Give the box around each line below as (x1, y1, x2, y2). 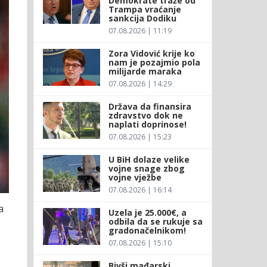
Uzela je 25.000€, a (108, 206, 187, 218)
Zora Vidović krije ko (108, 47, 195, 59)
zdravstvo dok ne (108, 109, 183, 121)
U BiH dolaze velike (108, 153, 190, 165)
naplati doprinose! (108, 118, 187, 130)
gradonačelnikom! (108, 224, 186, 236)
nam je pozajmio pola (108, 56, 200, 68)
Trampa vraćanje (108, 3, 181, 15)
